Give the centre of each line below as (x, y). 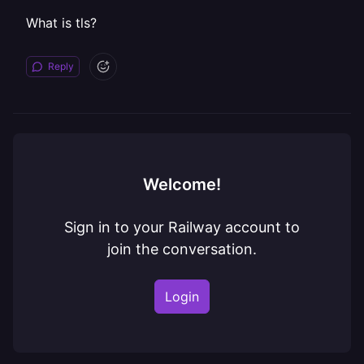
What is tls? (61, 23)
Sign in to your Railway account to (182, 227)
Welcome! (182, 184)
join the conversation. (182, 249)
